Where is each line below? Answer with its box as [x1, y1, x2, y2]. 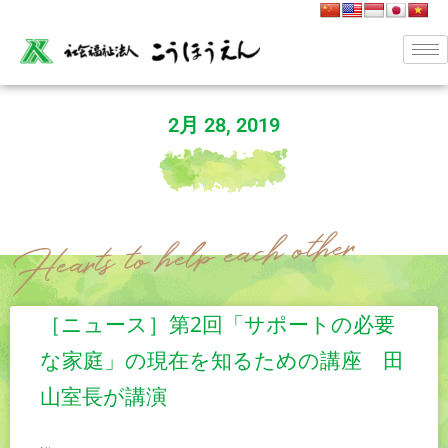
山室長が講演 [40, 382, 167, 411]
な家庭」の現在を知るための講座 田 [40, 346, 404, 375]
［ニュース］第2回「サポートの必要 [40, 310, 395, 339]
